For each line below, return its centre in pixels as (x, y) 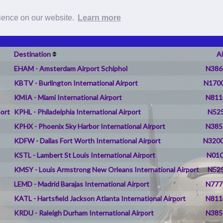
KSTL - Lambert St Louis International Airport (85, 155)
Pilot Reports (154, 10)
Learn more (99, 17)
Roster (103, 10)
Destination (33, 54)
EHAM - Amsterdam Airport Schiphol (71, 68)
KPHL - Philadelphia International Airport (78, 111)
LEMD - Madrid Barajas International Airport (82, 184)
